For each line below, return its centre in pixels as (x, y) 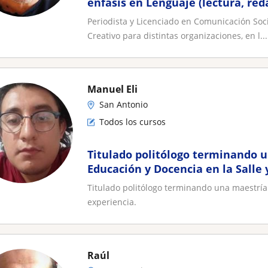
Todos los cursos (133, 122)
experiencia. (112, 202)
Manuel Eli (112, 89)
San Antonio (124, 104)
